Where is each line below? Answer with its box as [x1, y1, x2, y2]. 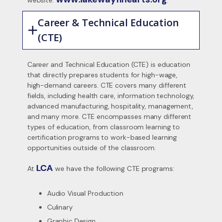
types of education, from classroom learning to [27, 122, 180, 131]
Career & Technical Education [37, 16, 179, 29]
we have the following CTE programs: [53, 164, 174, 173]
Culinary [47, 203, 73, 212]
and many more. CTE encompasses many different [27, 112, 192, 121]
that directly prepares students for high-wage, [27, 70, 178, 79]
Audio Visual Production [47, 189, 123, 198]
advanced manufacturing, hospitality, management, [27, 102, 193, 111]
